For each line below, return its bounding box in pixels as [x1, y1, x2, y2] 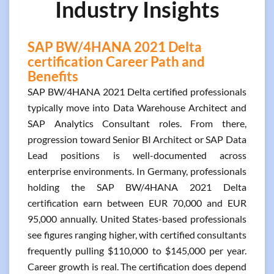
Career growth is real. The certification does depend [28, 261, 246, 272]
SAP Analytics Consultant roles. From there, [28, 117, 246, 129]
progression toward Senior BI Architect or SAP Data [28, 133, 246, 145]
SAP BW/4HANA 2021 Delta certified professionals [28, 86, 246, 97]
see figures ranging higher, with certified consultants [28, 229, 246, 240]
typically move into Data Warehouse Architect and [28, 102, 246, 113]
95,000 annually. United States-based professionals [28, 213, 246, 224]
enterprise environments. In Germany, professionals [28, 165, 246, 177]
